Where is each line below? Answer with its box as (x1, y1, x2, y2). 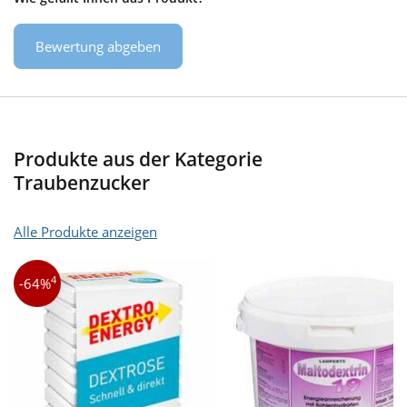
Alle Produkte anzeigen (14, 222, 157, 241)
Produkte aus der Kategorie (14, 145, 263, 172)
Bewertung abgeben (35, 36, 161, 55)
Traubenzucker (14, 169, 150, 195)
